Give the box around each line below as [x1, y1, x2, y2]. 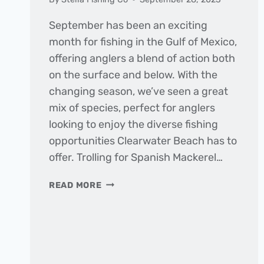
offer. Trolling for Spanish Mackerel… [49, 150, 223, 164]
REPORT [101, 245, 138, 255]
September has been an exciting [49, 18, 207, 32]
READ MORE [49, 180, 102, 190]
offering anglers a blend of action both [49, 51, 235, 65]
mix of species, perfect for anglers [49, 101, 215, 114]
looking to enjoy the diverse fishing [49, 117, 218, 131]
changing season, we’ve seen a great [49, 84, 228, 98]
